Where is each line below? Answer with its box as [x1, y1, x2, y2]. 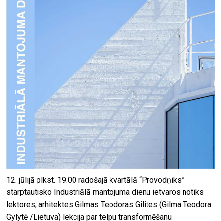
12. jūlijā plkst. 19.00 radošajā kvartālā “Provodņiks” [6, 175, 185, 184]
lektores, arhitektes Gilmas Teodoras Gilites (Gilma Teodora [6, 199, 212, 209]
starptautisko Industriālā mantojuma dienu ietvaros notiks [6, 187, 204, 197]
